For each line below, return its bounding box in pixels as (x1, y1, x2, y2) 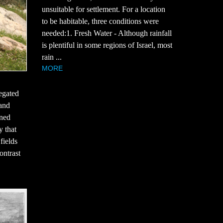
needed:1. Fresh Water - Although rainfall (41, 29, 172, 38)
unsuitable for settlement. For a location (41, 5, 165, 14)
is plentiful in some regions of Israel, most (41, 41, 172, 50)
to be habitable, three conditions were (41, 17, 159, 26)
